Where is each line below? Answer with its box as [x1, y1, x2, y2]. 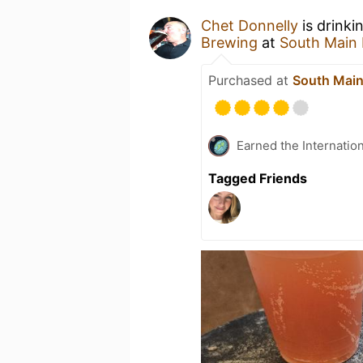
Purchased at [208, 71, 293, 88]
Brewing [201, 33, 262, 51]
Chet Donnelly [201, 16, 298, 34]
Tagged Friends [208, 169, 307, 186]
